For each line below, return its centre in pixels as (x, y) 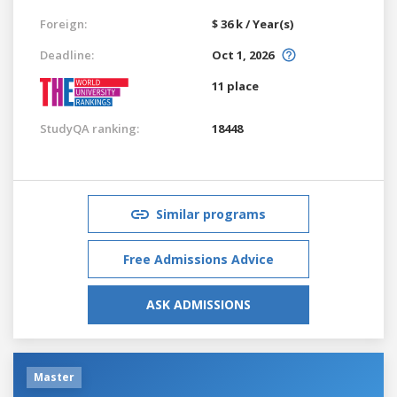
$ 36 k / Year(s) (253, 23)
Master (54, 377)
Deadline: (67, 54)
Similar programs (211, 214)
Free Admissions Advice (198, 259)
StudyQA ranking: (90, 128)
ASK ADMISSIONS (198, 304)
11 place (235, 86)
